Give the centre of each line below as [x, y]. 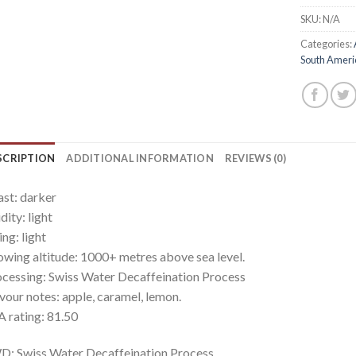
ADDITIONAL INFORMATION [140, 158]
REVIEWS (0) [255, 158]
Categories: [327, 43]
